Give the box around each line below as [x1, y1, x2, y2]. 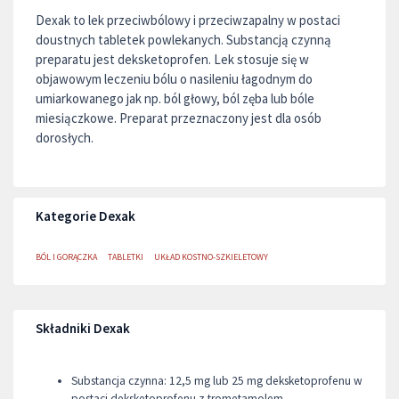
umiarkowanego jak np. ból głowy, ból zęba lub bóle [36, 90, 314, 107]
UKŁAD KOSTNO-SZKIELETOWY [154, 251, 268, 263]
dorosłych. [36, 129, 94, 146]
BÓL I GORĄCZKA [36, 251, 97, 263]
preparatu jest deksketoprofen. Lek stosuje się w [36, 51, 309, 68]
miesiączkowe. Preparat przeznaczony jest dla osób [36, 110, 322, 126]
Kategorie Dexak [36, 208, 135, 224]
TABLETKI [108, 251, 143, 263]
